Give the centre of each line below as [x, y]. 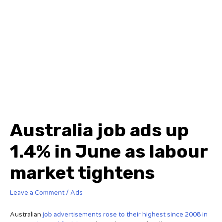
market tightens [82, 172]
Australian [26, 215]
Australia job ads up [99, 130]
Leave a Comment [37, 193]
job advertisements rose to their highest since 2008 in [125, 215]
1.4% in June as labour [109, 151]
